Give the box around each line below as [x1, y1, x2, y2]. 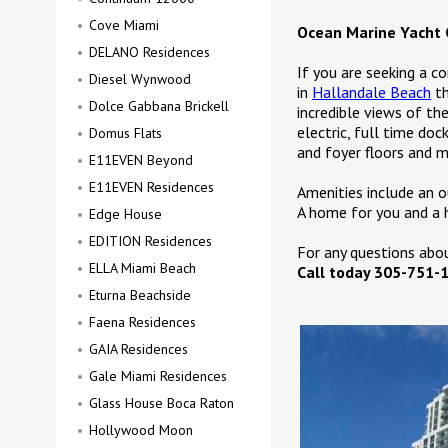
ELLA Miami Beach [89, 259, 196, 277]
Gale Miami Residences [89, 367, 227, 385]
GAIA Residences [89, 340, 188, 358]
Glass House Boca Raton [89, 394, 234, 412]
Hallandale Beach [312, 82, 431, 102]
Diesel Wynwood [89, 70, 191, 88]
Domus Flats [89, 124, 162, 142]
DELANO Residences [89, 43, 210, 61]
